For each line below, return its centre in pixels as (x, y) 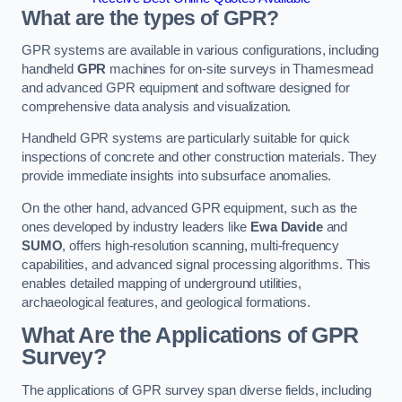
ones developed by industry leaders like (136, 227)
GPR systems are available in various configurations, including (200, 50)
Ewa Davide (287, 227)
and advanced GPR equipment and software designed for (186, 87)
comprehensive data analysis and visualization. (157, 106)
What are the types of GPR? (150, 18)
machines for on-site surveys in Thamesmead (240, 69)
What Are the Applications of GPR (190, 336)
